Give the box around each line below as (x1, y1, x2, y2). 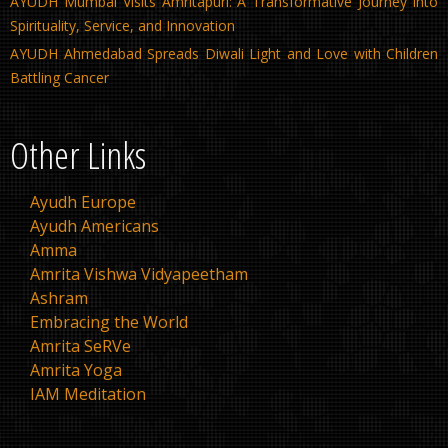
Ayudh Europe (30, 190, 136, 213)
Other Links (10, 128, 146, 180)
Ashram (30, 286, 88, 309)
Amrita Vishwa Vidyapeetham (30, 262, 248, 285)
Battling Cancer (10, 68, 109, 88)
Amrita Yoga (30, 358, 122, 381)
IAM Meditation (30, 382, 146, 405)
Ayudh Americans (30, 214, 159, 237)
